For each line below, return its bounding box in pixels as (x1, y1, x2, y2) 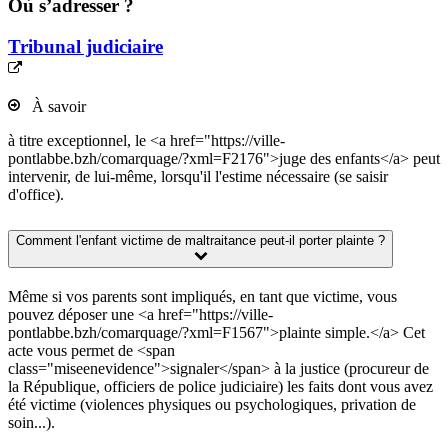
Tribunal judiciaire (8, 35, 163, 57)
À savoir (20, 98, 86, 116)
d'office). (8, 186, 64, 204)
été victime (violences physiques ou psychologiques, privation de (8, 396, 416, 414)
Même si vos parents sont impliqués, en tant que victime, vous (8, 288, 397, 306)
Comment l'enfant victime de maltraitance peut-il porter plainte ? (16, 233, 385, 249)
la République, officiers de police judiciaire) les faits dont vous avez (8, 378, 433, 396)
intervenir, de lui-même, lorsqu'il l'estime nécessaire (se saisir (8, 168, 388, 186)
